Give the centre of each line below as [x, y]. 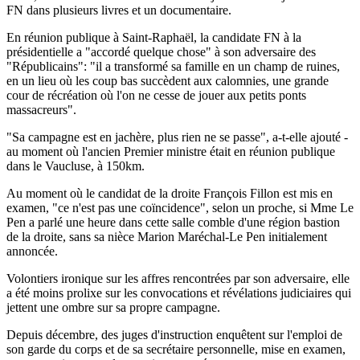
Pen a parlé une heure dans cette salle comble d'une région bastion [173, 222]
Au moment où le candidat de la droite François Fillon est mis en [170, 193]
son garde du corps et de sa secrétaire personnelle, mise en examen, [176, 349]
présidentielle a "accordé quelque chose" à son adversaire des [161, 51]
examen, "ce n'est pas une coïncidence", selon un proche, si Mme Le [180, 207]
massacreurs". [41, 109]
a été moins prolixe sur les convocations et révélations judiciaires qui [179, 292]
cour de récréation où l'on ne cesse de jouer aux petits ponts [156, 95]
